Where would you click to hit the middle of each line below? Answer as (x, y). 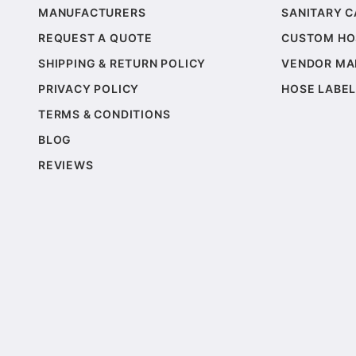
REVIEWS (66, 165)
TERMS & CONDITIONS (104, 114)
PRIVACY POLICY (89, 89)
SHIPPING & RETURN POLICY (122, 64)
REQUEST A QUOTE (95, 38)
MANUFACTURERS (92, 13)
